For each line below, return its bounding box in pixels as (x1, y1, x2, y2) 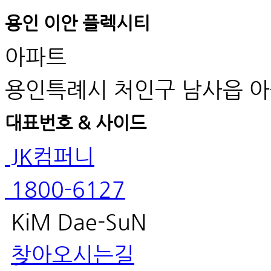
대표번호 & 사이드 (5, 113, 146, 134)
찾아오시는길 (11, 242, 134, 267)
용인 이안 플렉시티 (5, 13, 150, 34)
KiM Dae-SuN (5, 209, 146, 235)
